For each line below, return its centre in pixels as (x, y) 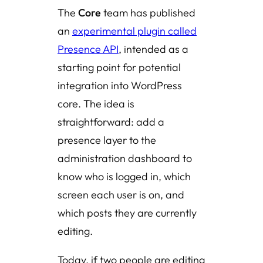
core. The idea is (96, 104)
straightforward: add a (111, 122)
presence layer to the (107, 140)
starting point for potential (119, 67)
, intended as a (154, 49)
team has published (148, 13)
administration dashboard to (125, 158)
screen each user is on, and (121, 195)
